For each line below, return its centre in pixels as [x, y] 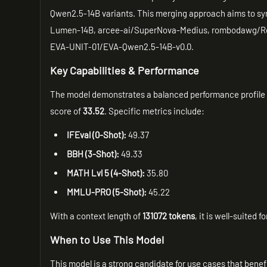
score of [67, 111]
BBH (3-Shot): [93, 154]
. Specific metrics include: [155, 111]
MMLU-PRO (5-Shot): [107, 192]
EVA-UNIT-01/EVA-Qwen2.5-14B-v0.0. [122, 46]
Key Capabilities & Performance [125, 70]
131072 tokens [169, 216]
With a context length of [97, 216]
